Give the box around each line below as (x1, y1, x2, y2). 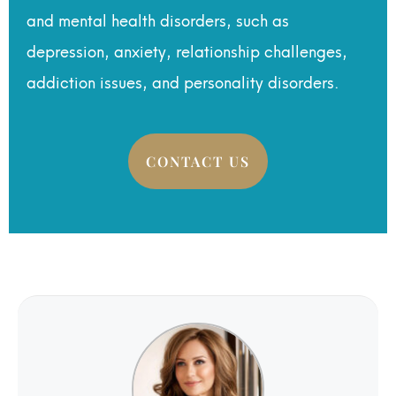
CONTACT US (146, 151, 250, 171)
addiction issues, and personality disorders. (27, 68, 344, 95)
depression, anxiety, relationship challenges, (27, 37, 347, 64)
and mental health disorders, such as (27, 6, 289, 33)
